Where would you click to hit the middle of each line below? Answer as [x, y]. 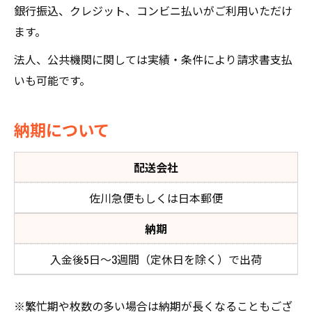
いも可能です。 [52, 80]
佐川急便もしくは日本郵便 [156, 198]
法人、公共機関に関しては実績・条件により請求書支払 [153, 59]
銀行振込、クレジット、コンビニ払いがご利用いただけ [153, 10]
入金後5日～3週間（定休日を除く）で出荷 [156, 259]
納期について [62, 129]
